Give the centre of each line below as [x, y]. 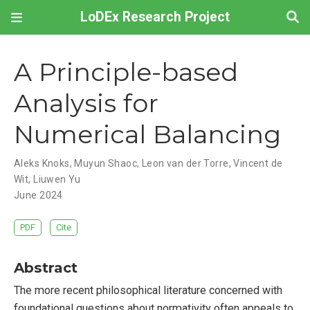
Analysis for [86, 103]
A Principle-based [126, 72]
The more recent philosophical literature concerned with [148, 290]
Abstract [46, 267]
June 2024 [38, 195]
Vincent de [258, 164]
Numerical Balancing [147, 135]
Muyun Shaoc [106, 164]
